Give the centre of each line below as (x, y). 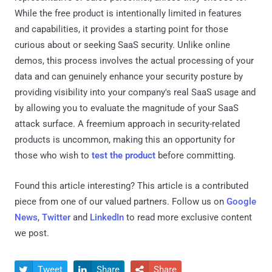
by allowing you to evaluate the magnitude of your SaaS (127, 108)
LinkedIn (107, 217)
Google (241, 201)
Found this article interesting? (76, 185)
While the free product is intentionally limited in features (128, 13)
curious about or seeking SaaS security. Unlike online (122, 45)
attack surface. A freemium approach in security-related (127, 124)
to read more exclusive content (188, 217)
